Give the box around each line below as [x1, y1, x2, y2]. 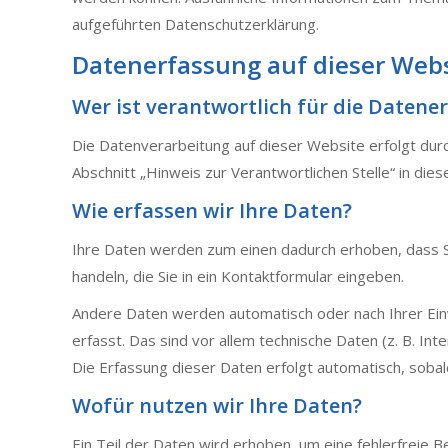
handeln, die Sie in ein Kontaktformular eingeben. [72, 266, 404, 286]
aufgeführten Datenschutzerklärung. [72, 14, 319, 34]
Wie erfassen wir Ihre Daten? [72, 197, 352, 224]
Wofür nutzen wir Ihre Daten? [72, 392, 362, 419]
